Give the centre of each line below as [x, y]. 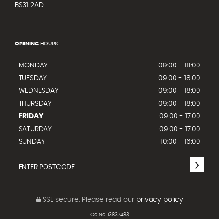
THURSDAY [35, 104]
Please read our [108, 200]
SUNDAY [32, 142]
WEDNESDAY [39, 91]
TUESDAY [33, 78]
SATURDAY [35, 129]
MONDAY [33, 66]
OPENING [27, 44]
